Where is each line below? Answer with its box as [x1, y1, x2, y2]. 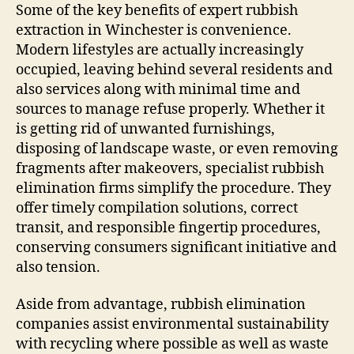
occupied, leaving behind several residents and [16, 60, 333, 79]
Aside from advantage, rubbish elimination [16, 296, 306, 314]
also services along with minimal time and [16, 80, 300, 99]
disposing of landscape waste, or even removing [16, 139, 338, 158]
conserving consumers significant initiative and [16, 238, 337, 257]
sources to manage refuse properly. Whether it [16, 100, 325, 119]
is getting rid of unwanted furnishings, [16, 119, 275, 138]
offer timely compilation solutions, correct [16, 198, 298, 217]
